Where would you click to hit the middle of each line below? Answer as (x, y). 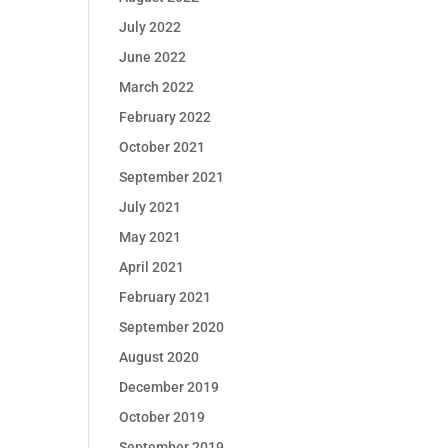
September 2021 (172, 177)
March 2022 (157, 87)
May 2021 (150, 237)
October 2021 (162, 147)
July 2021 (150, 207)
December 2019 (169, 387)
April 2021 (152, 267)
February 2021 (165, 297)
